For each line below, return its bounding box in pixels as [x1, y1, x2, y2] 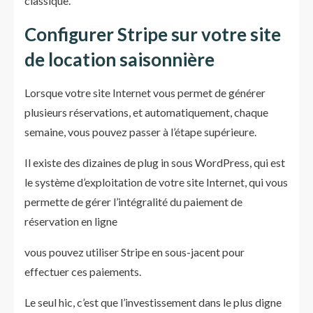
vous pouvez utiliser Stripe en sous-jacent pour [24, 245, 245, 259]
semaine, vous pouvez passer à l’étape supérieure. [24, 125, 256, 138]
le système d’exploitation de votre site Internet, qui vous [24, 175, 288, 189]
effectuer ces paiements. [24, 265, 141, 278]
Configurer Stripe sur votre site [24, 23, 281, 45]
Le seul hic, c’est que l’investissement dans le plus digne [24, 296, 282, 309]
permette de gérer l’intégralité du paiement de [24, 195, 242, 208]
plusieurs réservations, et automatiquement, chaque [24, 105, 268, 119]
